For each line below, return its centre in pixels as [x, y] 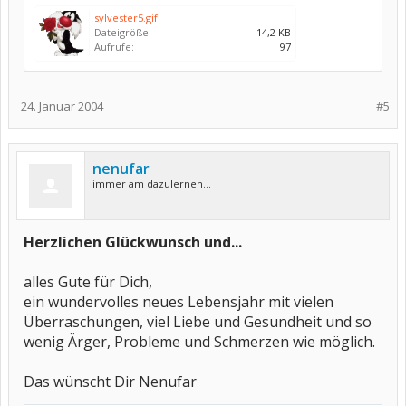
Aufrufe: [114, 47]
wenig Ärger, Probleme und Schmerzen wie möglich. [199, 342]
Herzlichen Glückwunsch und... [133, 242]
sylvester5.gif [126, 18]
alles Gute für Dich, [88, 282]
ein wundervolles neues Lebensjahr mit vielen [179, 302]
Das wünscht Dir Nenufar [110, 382]
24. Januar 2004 [62, 106]
